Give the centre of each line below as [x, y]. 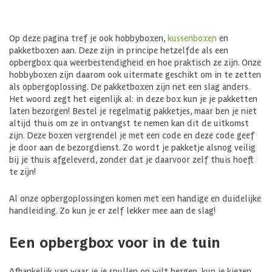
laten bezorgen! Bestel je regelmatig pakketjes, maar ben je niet [133, 110]
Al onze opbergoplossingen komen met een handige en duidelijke [135, 198]
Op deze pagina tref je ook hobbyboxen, [88, 37]
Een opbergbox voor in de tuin [115, 241]
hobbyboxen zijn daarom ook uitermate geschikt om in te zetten [135, 74]
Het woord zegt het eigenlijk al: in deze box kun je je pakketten [133, 98]
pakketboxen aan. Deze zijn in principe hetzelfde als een [119, 49]
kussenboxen [192, 37]
